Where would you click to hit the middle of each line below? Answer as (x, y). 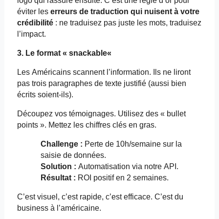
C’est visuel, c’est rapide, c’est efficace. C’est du (100, 197)
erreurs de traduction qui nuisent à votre (125, 12)
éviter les (33, 12)
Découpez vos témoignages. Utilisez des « (92, 114)
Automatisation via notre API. (127, 167)
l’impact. (31, 34)
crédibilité (35, 23)
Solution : (58, 167)
